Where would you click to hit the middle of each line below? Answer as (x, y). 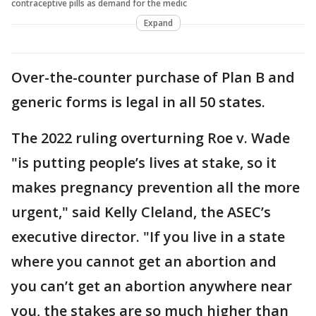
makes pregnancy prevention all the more (156, 187)
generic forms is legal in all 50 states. (138, 102)
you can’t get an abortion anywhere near (152, 286)
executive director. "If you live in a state (148, 236)
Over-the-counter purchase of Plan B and (153, 77)
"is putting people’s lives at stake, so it (144, 162)
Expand (158, 23)
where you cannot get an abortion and (144, 261)
